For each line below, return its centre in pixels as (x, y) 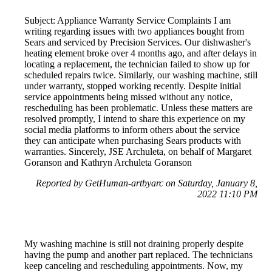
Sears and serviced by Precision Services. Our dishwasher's (138, 42)
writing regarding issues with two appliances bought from (134, 31)
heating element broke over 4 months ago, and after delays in (141, 53)
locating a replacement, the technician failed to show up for (137, 64)
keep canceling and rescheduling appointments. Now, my (134, 265)
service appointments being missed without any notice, (128, 97)
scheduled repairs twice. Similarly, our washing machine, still (141, 75)
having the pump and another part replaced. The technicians (138, 254)
